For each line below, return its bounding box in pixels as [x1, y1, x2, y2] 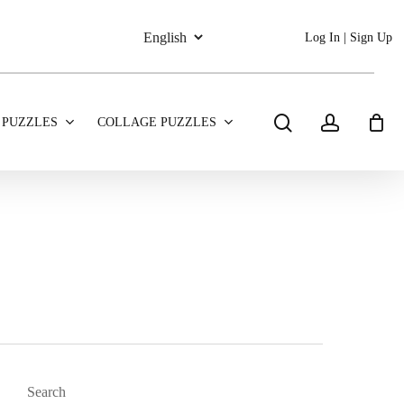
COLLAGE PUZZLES [97, 115, 216, 129]
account [338, 111, 395, 132]
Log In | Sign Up [305, 31, 392, 44]
